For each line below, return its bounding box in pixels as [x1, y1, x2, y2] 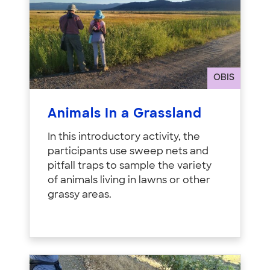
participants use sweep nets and [48, 147, 209, 157]
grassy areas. [48, 190, 111, 201]
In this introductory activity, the [48, 133, 200, 143]
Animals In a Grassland [48, 108, 202, 121]
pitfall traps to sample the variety [48, 162, 212, 172]
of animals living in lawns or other [48, 176, 210, 186]
